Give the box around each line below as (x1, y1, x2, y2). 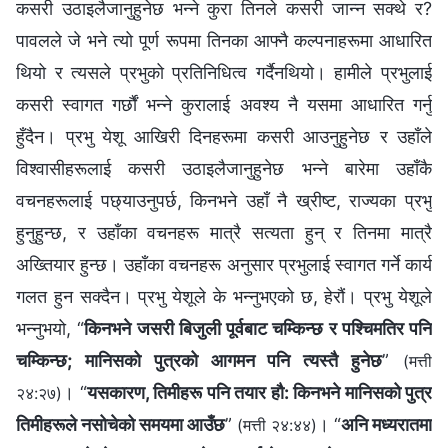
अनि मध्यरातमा (341, 413, 432, 435)
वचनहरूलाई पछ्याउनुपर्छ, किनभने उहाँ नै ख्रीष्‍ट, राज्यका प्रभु (16, 189, 432, 211)
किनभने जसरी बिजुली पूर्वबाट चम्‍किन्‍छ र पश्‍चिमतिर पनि (84, 317, 432, 339)
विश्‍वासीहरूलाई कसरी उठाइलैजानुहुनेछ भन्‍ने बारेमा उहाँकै (16, 157, 432, 179)
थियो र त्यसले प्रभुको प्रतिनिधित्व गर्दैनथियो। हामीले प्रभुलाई (16, 61, 432, 83)
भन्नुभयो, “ (16, 317, 85, 339)
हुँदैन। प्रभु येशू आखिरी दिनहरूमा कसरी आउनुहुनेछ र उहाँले (16, 125, 432, 147)
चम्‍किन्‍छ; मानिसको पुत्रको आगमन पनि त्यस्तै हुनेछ (16, 349, 383, 371)
